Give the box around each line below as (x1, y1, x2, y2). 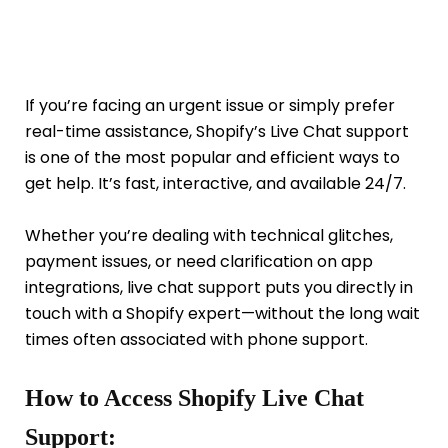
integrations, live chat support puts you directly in (25, 275, 413, 299)
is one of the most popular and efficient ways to (25, 145, 400, 169)
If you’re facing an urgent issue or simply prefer (25, 93, 395, 117)
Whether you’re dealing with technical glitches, (25, 223, 393, 247)
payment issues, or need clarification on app (25, 249, 373, 273)
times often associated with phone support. (25, 327, 368, 351)
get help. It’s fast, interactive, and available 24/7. (25, 171, 406, 195)
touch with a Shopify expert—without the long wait (25, 301, 420, 325)
